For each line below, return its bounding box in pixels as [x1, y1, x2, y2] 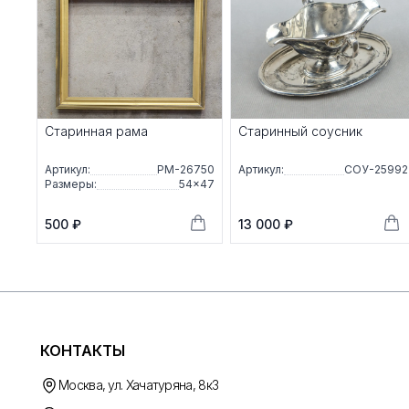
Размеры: [45, 177, 97, 192]
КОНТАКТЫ [40, 341, 125, 361]
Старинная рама [45, 123, 148, 140]
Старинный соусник [238, 123, 362, 140]
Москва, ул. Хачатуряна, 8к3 [58, 377, 219, 393]
